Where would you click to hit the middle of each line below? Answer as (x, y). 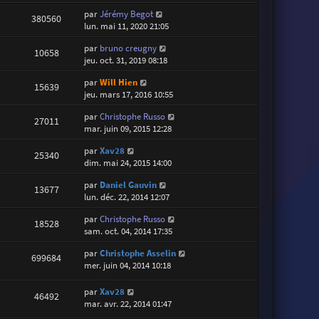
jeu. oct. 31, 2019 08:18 (126, 61)
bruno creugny (129, 48)
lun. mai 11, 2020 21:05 (127, 26)
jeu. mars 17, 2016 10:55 (129, 95)
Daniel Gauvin (129, 185)
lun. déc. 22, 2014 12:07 (127, 197)
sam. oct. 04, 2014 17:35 (129, 231)
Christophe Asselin (138, 253)
